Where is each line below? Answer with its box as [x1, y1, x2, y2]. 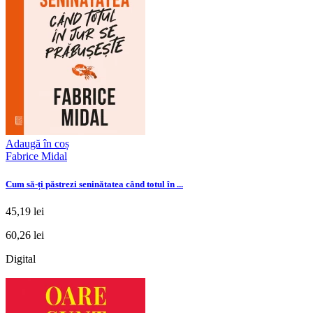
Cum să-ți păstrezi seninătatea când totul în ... [6, 178, 183, 189]
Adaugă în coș [6, 138, 69, 150]
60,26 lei [6, 228, 44, 241]
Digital [6, 252, 36, 265]
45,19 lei [6, 205, 44, 217]
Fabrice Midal [6, 150, 67, 163]
